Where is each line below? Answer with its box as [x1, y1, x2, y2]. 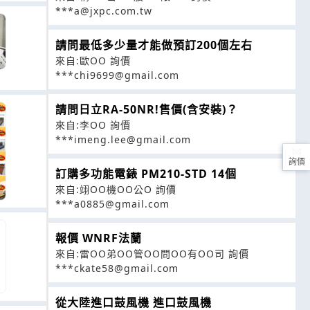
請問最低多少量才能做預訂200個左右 [55, 37, 253, 53]
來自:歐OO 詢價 [55, 54, 131, 68]
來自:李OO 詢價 [55, 118, 131, 132]
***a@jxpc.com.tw [55, 4, 152, 18]
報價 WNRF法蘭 [55, 230, 142, 246]
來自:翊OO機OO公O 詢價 [55, 183, 176, 197]
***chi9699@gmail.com [55, 69, 179, 82]
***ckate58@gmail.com [55, 262, 179, 275]
